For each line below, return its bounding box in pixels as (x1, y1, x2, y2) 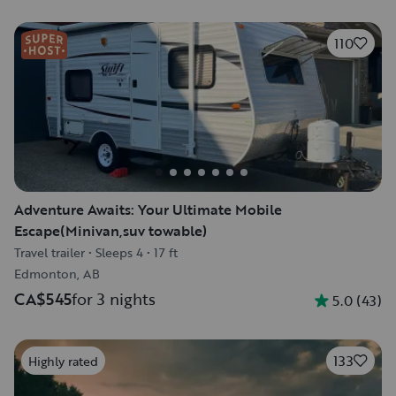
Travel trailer (14, 243, 85, 262)
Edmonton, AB (14, 264, 100, 283)
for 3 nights (72, 287, 156, 310)
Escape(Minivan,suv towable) (14, 220, 207, 241)
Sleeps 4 (95, 243, 143, 262)
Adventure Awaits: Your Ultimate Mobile (14, 199, 282, 220)
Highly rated (28, 351, 98, 370)
